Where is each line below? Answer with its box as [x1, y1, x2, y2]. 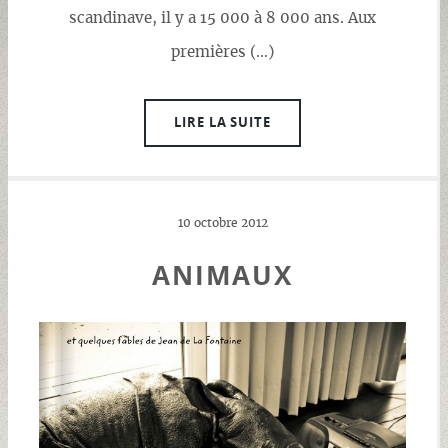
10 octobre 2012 [177, 218, 268, 230]
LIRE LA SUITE [173, 113, 272, 132]
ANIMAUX [151, 258, 294, 294]
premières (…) [171, 44, 274, 60]
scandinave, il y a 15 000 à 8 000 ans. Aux [69, 10, 376, 26]
